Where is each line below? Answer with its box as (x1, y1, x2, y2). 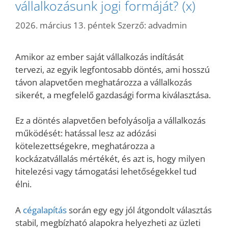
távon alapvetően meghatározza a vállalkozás (15, 76, 192, 88)
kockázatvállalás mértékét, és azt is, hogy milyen (15, 153, 205, 164)
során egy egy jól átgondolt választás (67, 204, 212, 216)
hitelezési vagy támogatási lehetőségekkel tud (15, 165, 196, 177)
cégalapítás (23, 204, 67, 216)
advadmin (148, 19, 187, 31)
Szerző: (118, 19, 148, 31)
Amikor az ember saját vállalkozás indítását (15, 50, 184, 63)
